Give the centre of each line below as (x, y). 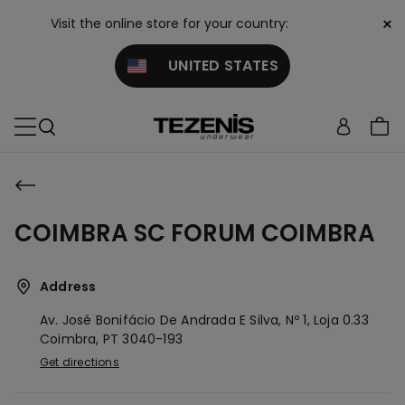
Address (68, 287)
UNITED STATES (212, 66)
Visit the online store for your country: (170, 24)
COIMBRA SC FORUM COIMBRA (195, 233)
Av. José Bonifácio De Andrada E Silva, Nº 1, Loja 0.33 (204, 320)
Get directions (80, 362)
